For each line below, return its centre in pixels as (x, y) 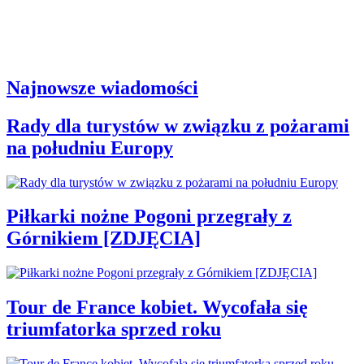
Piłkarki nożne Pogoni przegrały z (149, 217)
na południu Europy (90, 147)
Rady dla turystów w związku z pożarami (178, 126)
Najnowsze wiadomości (102, 87)
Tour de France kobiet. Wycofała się (157, 308)
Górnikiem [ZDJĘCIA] (104, 238)
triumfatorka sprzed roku (114, 329)
